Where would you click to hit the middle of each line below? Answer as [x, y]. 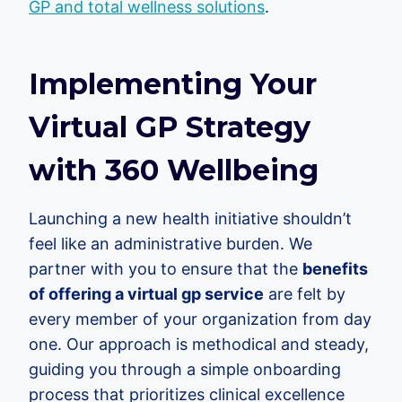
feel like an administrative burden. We [170, 243]
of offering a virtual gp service [146, 293]
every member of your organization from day [200, 319]
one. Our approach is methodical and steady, [199, 344]
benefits [335, 268]
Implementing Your [173, 83]
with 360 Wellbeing [174, 170]
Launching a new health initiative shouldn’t [190, 218]
